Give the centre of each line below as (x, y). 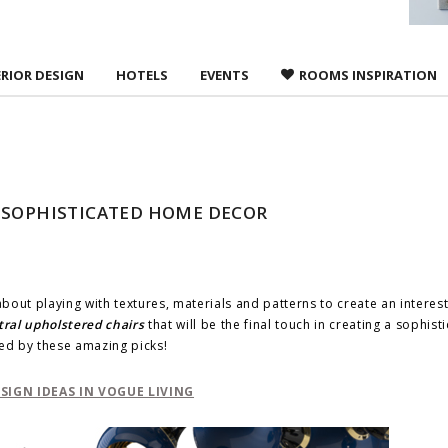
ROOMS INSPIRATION (367, 74)
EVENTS (224, 74)
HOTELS (141, 74)
